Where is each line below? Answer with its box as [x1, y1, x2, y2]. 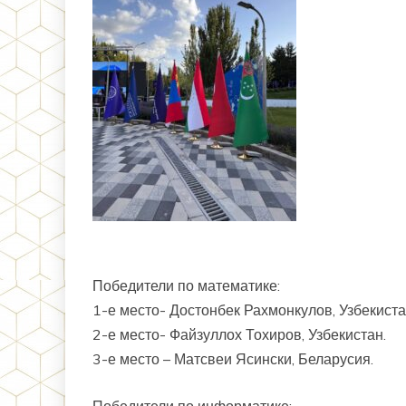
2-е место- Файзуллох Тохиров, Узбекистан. [92, 325, 386, 343]
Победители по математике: [92, 276, 280, 295]
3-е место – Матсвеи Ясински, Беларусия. [92, 350, 373, 368]
